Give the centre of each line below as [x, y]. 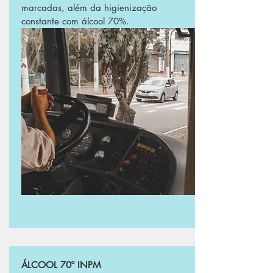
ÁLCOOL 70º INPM [61, 265]
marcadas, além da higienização [89, 8]
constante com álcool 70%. [77, 21]
